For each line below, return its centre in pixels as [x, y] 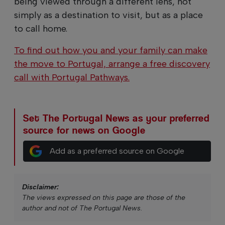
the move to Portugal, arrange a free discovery [112, 64]
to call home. [41, 28]
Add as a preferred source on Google [117, 151]
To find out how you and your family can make [111, 50]
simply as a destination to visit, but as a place [108, 15]
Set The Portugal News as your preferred [116, 118]
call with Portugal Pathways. [72, 77]
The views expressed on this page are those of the [104, 197]
